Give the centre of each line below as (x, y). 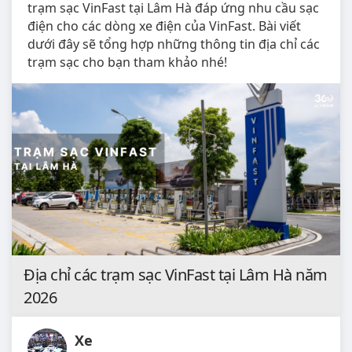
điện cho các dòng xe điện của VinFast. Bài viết (164, 26)
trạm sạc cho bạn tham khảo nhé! (127, 62)
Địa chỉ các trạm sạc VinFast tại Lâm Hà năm (176, 275)
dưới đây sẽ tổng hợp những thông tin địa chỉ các (174, 44)
